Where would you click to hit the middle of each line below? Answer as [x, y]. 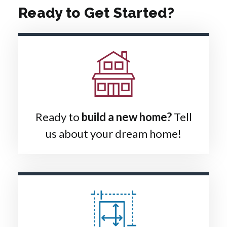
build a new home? [126, 117]
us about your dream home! [113, 133]
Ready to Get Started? [96, 13]
